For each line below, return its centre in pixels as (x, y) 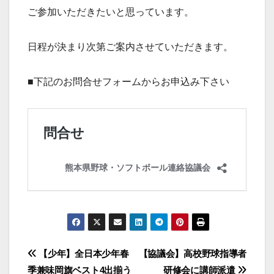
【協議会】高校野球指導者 (192, 253)
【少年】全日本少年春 (83, 253)
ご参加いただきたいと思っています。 (111, 12)
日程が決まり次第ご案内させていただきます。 (130, 47)
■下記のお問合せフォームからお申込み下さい (128, 82)
